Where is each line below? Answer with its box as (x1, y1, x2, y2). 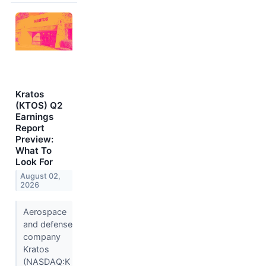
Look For (15, 156, 53, 168)
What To (15, 145, 52, 157)
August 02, (20, 172, 61, 181)
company (23, 232, 61, 242)
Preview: (15, 134, 53, 145)
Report (15, 122, 45, 134)
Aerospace (23, 207, 66, 217)
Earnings (15, 111, 53, 123)
